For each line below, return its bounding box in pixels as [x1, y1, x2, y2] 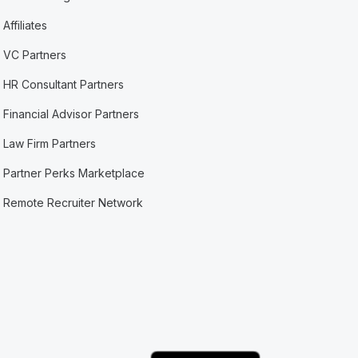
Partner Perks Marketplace [3, 166, 145, 180]
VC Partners [3, 48, 67, 62]
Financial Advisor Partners [3, 107, 140, 121]
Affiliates [3, 18, 48, 32]
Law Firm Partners [3, 137, 97, 150]
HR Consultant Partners [3, 78, 125, 91]
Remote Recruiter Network [3, 196, 144, 209]
